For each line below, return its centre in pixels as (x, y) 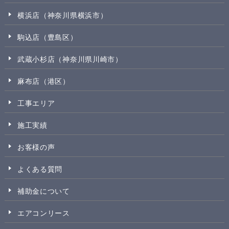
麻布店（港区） (43, 82)
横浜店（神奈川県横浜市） (62, 16)
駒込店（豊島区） (47, 38)
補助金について (43, 191)
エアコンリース (43, 213)
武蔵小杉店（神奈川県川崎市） (70, 60)
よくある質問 (40, 169)
